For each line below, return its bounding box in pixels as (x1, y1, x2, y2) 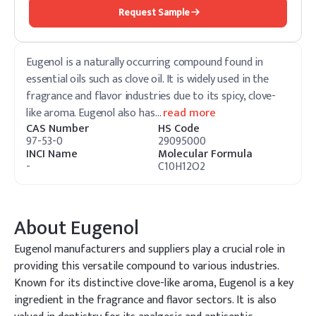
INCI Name (26, 145, 78, 164)
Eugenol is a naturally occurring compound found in (26, 53, 263, 72)
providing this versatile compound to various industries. (14, 257, 279, 276)
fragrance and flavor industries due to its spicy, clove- (26, 87, 276, 106)
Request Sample (118, 4, 190, 20)
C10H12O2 (158, 157, 205, 176)
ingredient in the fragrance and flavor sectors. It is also (14, 291, 276, 310)
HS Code (158, 119, 200, 138)
